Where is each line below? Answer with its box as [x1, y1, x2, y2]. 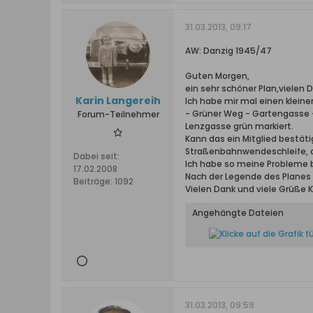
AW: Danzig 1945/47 [185, 45, 272, 57]
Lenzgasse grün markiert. [185, 120, 293, 132]
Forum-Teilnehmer [77, 108, 159, 120]
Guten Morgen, [185, 70, 249, 82]
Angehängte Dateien [192, 207, 284, 219]
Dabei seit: [73, 150, 119, 162]
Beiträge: [73, 175, 112, 187]
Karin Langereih [75, 94, 161, 108]
